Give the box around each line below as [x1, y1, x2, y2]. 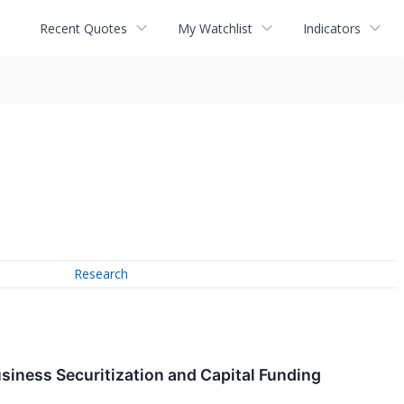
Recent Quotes [40, 19, 127, 37]
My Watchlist [178, 19, 252, 37]
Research [74, 265, 129, 283]
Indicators [303, 19, 361, 37]
